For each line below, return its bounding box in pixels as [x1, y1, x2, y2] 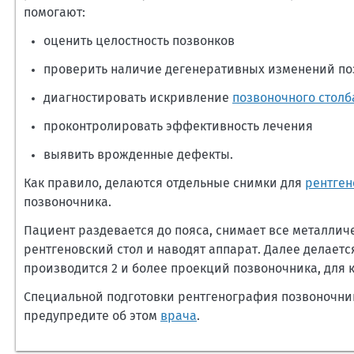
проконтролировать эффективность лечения [43, 120, 313, 133]
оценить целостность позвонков [43, 35, 235, 47]
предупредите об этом [24, 310, 160, 322]
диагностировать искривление [43, 92, 232, 104]
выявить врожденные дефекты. [43, 149, 233, 161]
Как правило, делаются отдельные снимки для [24, 177, 305, 190]
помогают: [24, 6, 85, 19]
